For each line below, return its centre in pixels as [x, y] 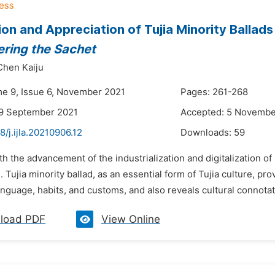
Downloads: [207, 133]
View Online [131, 219]
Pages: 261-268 [214, 92]
